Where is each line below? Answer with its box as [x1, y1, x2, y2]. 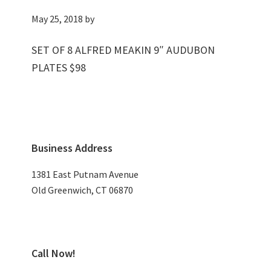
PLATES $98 [31, 60, 87, 75]
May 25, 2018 [31, 13, 83, 25]
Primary [13, 122, 76, 146]
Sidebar [13, 144, 74, 168]
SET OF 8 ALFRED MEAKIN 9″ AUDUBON [31, 43, 215, 57]
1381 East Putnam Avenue [31, 168, 139, 181]
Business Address [31, 141, 113, 155]
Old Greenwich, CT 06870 [31, 184, 134, 197]
